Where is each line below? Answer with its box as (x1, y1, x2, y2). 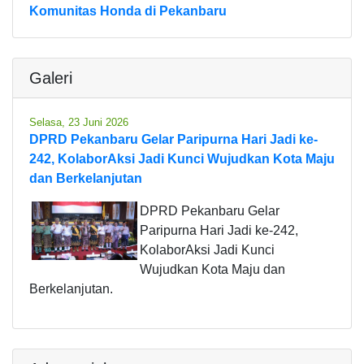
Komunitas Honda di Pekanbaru (29, 3, 227, 18)
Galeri (29, 68, 72, 87)
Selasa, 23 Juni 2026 (29, 115, 128, 128)
